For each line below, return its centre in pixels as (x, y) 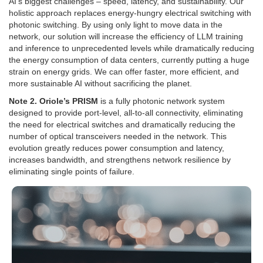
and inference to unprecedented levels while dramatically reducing (131, 48)
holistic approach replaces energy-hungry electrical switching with (130, 13)
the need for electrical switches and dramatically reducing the (122, 125)
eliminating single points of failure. (72, 172)
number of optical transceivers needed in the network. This (118, 136)
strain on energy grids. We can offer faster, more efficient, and (124, 72)
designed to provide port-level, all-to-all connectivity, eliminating (126, 113)
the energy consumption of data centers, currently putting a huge (129, 60)
